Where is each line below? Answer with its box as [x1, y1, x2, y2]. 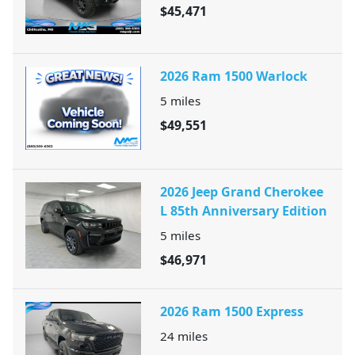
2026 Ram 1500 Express [160, 302, 303, 320]
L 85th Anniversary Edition [160, 201, 327, 219]
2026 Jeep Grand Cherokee [160, 182, 323, 200]
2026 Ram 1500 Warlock [160, 67, 307, 86]
